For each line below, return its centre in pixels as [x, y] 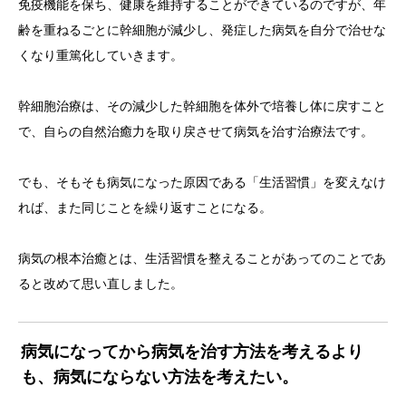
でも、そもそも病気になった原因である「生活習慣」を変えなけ [202, 182]
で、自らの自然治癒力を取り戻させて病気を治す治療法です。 [196, 131]
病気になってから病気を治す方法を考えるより [192, 352]
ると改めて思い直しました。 [101, 284]
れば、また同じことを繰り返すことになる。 [145, 208]
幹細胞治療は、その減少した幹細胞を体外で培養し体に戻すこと [202, 106]
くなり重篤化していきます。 [101, 55]
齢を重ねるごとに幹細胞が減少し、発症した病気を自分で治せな [202, 30]
